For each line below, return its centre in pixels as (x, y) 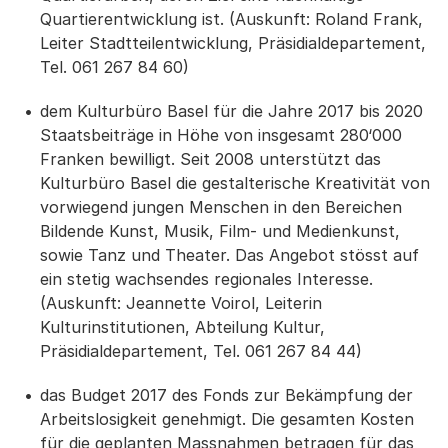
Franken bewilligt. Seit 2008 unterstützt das (210, 159)
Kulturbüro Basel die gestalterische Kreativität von (235, 183)
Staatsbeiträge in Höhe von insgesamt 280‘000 (221, 135)
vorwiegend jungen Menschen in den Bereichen (221, 207)
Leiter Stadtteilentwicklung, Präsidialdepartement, (233, 43)
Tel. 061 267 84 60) (114, 67)
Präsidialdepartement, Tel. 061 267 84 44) (201, 351)
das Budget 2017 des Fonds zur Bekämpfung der (226, 395)
